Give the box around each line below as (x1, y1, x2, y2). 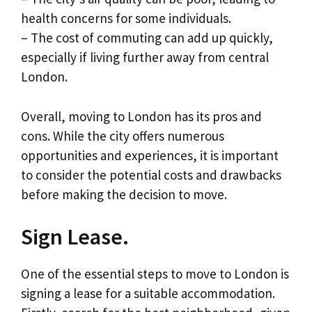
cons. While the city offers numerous (21, 127, 224, 144)
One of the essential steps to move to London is (21, 265, 289, 283)
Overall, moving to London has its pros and (21, 107, 262, 125)
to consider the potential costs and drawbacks (21, 166, 281, 183)
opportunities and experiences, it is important (21, 146, 279, 164)
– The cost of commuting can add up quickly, (21, 29, 273, 47)
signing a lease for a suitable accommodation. (21, 285, 275, 302)
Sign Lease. (21, 223, 129, 251)
